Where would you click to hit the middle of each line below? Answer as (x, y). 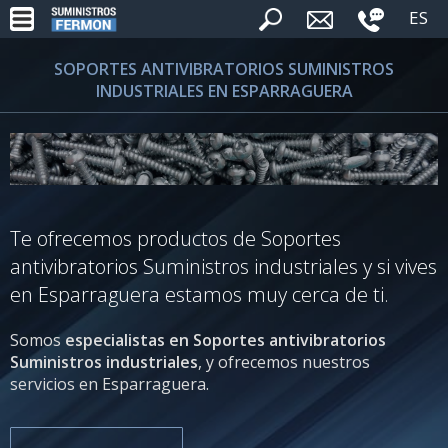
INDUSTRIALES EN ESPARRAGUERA (224, 91)
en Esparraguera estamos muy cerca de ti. (199, 294)
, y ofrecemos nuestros (284, 361)
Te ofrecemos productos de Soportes (175, 238)
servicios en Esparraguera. (109, 383)
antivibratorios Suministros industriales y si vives (223, 266)
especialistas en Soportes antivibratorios (225, 339)
